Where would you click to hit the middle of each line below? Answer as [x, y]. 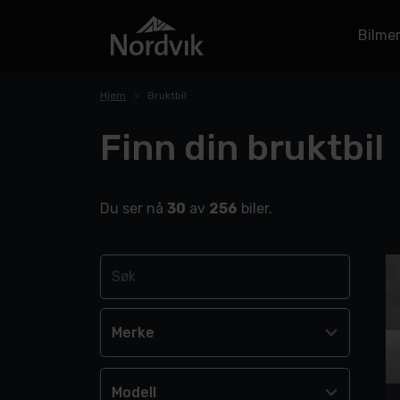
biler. [255, 208]
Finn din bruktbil [242, 148]
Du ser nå [133, 208]
